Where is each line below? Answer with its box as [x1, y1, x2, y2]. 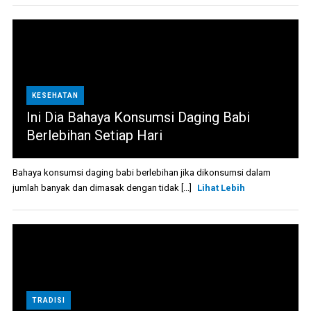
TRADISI [31, 296, 65, 305]
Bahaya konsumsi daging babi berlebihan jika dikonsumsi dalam [12, 167, 271, 178]
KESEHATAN [31, 92, 78, 100]
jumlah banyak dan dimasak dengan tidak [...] [12, 183, 194, 194]
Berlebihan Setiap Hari [26, 127, 162, 144]
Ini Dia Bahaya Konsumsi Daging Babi [26, 109, 250, 126]
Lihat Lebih [196, 183, 245, 194]
